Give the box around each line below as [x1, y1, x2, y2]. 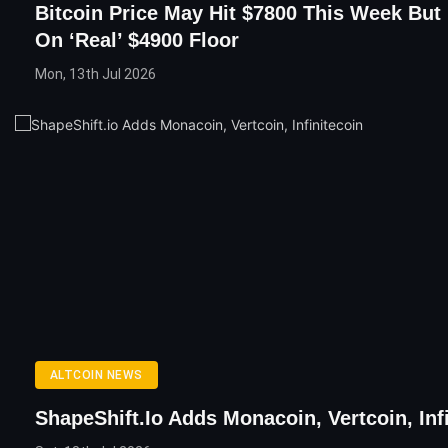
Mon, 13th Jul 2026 [35, 66, 156, 83]
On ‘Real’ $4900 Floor [35, 29, 239, 52]
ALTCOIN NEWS [50, 368, 143, 383]
